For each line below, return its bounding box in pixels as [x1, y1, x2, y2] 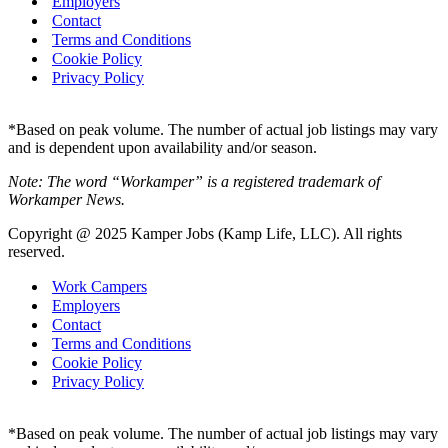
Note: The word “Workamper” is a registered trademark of [8, 172, 380, 190]
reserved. [8, 242, 65, 260]
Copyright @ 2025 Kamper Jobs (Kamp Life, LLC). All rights [8, 224, 402, 242]
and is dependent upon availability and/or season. [8, 138, 317, 156]
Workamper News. [8, 190, 125, 208]
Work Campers [52, 277, 147, 295]
